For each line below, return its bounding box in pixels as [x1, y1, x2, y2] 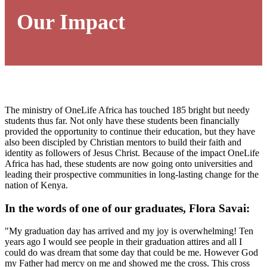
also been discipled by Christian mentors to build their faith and [5, 137, 241, 147]
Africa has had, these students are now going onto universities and [5, 159, 253, 169]
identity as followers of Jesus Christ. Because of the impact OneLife [5, 148, 259, 158]
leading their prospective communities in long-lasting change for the [5, 169, 259, 179]
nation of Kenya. [5, 180, 68, 190]
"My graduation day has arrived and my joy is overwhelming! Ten [5, 226, 253, 237]
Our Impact [17, 10, 125, 34]
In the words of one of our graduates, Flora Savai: [5, 201, 250, 215]
